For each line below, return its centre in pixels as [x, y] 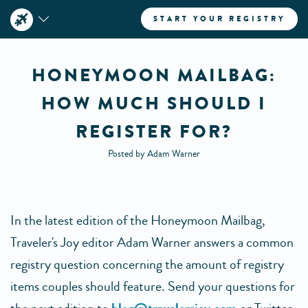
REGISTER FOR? [154, 132]
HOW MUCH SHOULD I [154, 104]
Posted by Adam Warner [154, 154]
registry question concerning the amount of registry [147, 264]
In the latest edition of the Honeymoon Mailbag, [138, 220]
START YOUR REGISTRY [219, 19]
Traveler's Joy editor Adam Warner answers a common [152, 242]
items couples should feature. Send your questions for [153, 286]
